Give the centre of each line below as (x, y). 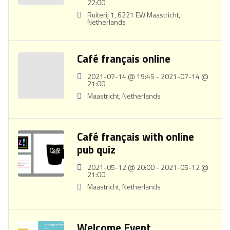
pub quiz (96, 149)
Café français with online (136, 137)
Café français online (124, 59)
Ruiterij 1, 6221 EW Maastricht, (134, 15)
